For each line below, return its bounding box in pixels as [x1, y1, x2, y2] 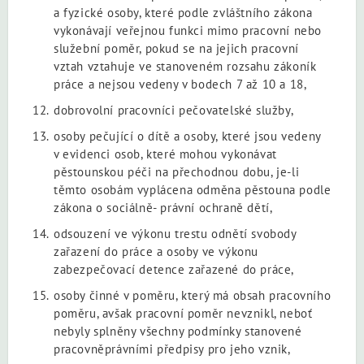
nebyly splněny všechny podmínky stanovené [54, 323, 302, 339]
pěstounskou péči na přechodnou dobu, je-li [54, 163, 300, 180]
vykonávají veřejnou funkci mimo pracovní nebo [54, 22, 323, 38]
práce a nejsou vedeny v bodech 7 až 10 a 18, [54, 76, 307, 92]
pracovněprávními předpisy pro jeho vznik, [54, 340, 291, 357]
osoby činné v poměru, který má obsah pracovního [54, 287, 331, 303]
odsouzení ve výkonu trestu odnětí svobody [54, 225, 297, 241]
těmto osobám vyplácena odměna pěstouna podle [54, 181, 331, 197]
